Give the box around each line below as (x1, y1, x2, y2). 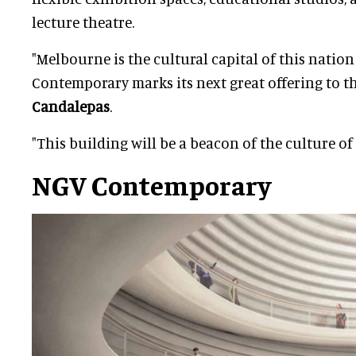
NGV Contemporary (32, 168, 271, 202)
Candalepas (32, 97, 110, 116)
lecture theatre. (32, 13, 134, 32)
